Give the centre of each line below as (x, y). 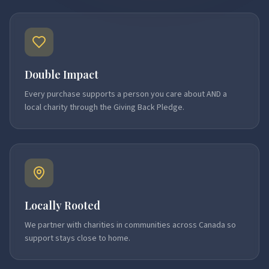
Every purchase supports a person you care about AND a (126, 94)
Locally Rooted (62, 205)
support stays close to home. (77, 238)
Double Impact (62, 74)
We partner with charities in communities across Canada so (130, 225)
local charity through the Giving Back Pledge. (104, 107)
